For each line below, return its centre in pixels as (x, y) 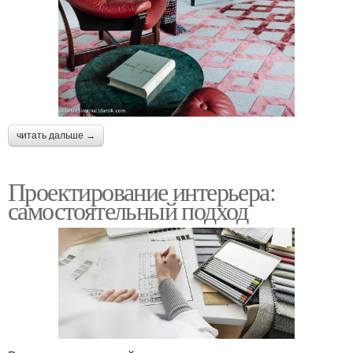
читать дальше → (56, 135)
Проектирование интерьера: (141, 191)
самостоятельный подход (128, 210)
